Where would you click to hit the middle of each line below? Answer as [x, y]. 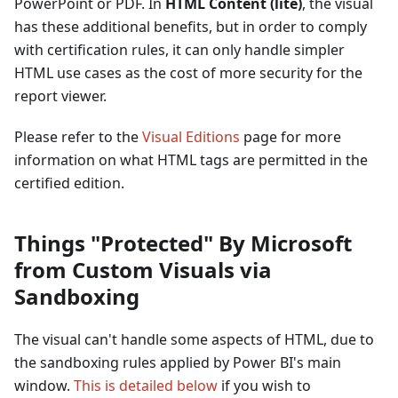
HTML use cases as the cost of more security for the [188, 73]
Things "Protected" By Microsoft [183, 243]
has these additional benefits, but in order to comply [191, 27]
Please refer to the [78, 137]
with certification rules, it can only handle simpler [179, 50]
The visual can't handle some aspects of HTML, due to [194, 340]
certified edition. [69, 183]
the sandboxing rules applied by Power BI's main [178, 363]
